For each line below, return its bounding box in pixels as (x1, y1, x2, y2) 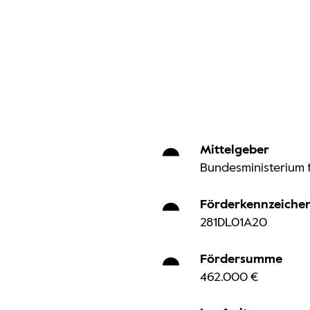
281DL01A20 (199, 217, 267, 230)
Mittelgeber (199, 144, 269, 157)
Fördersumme (199, 253, 282, 266)
